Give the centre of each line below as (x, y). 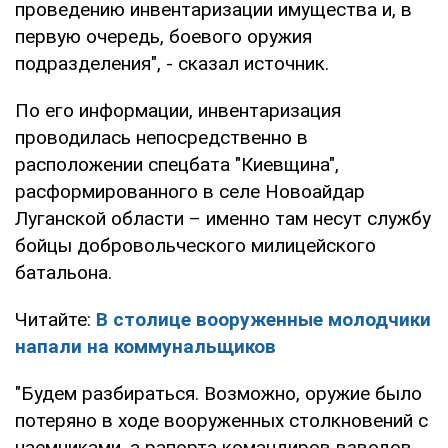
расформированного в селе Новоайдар (190, 191)
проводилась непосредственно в (161, 137)
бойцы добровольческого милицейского (195, 245)
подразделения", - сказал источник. (172, 63)
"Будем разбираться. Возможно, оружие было (218, 393)
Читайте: (55, 319)
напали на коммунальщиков (145, 346)
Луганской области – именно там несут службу (223, 218)
